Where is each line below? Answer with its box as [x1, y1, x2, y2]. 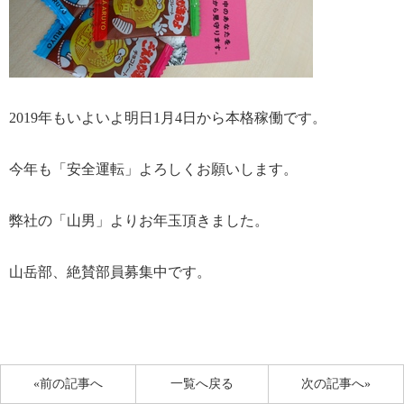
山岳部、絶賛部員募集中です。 [9, 264, 211, 280]
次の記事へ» [301, 377, 372, 391]
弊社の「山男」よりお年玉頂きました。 [9, 213, 269, 229]
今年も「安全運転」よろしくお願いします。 [9, 161, 298, 178]
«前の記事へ [32, 377, 103, 391]
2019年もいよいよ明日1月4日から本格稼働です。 [9, 110, 326, 126]
